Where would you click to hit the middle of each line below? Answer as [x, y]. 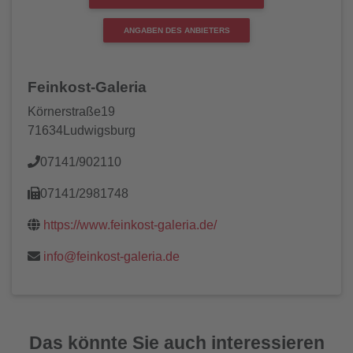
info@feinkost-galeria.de [111, 256]
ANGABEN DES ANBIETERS [176, 30]
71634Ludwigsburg [82, 130]
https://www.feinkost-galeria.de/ [130, 225]
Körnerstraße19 [71, 111]
